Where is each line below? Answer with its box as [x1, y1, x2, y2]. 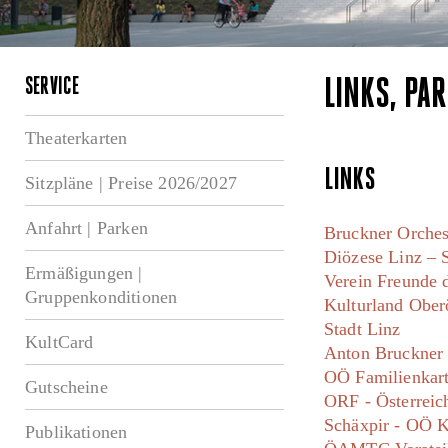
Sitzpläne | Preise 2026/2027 [25, 173, 238, 194]
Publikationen [25, 422, 128, 443]
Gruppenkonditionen [25, 287, 178, 308]
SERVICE [25, 75, 80, 101]
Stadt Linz [323, 319, 401, 340]
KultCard [25, 332, 94, 353]
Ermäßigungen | [25, 263, 143, 284]
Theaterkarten [25, 128, 128, 149]
